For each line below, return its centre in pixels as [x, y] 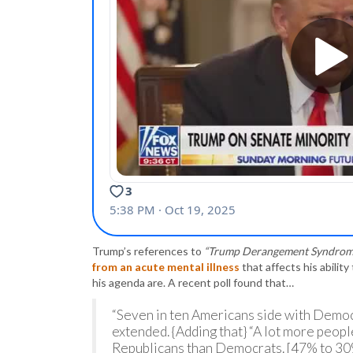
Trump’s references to [148, 251]
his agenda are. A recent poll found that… [193, 283]
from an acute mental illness [166, 267]
